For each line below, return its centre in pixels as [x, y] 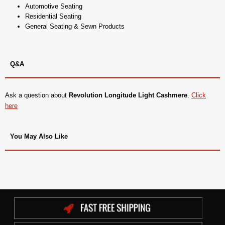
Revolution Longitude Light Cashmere [128, 95]
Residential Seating [53, 16]
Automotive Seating [54, 6]
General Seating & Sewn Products [75, 26]
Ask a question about [37, 95]
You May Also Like [39, 136]
